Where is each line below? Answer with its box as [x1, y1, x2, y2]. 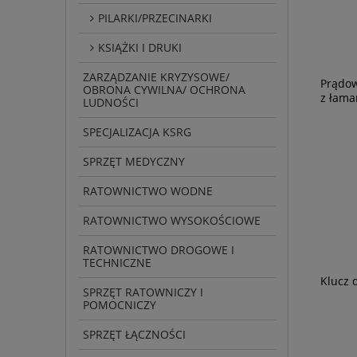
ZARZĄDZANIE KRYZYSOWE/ [83, 69, 229, 84]
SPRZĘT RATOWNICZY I [83, 284, 203, 300]
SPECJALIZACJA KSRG [83, 124, 191, 139]
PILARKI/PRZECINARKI [98, 10, 212, 25]
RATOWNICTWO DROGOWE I [83, 241, 234, 257]
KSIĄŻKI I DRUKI [98, 39, 182, 55]
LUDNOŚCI [83, 94, 139, 110]
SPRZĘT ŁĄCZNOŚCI [83, 326, 186, 342]
